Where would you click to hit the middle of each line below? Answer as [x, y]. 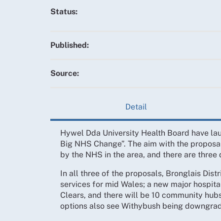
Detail [136, 107]
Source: [65, 73]
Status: [64, 12]
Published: [70, 45]
